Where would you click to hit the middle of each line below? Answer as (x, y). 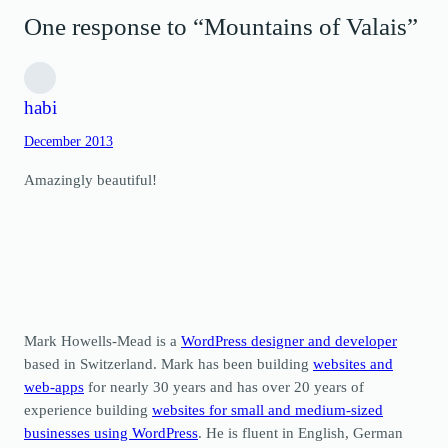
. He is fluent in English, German (300, 433)
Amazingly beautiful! (90, 179)
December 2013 (68, 142)
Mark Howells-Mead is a (102, 341)
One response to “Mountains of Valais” (221, 26)
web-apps (54, 387)
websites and (353, 364)
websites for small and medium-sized (267, 410)
